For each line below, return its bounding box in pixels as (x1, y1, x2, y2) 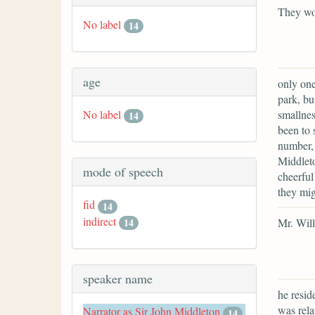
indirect (83, 213, 116, 229)
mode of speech (83, 163, 163, 181)
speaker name (83, 270, 153, 288)
